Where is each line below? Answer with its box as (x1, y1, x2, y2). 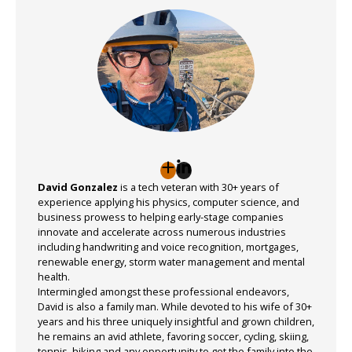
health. (38, 269, 70, 284)
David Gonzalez (38, 179, 118, 194)
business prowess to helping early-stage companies (38, 209, 284, 224)
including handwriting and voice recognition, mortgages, (38, 239, 299, 254)
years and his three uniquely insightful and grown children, (38, 313, 314, 328)
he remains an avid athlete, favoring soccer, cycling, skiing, (38, 328, 309, 343)
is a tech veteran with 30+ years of (118, 179, 279, 194)
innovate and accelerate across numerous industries (38, 224, 286, 239)
